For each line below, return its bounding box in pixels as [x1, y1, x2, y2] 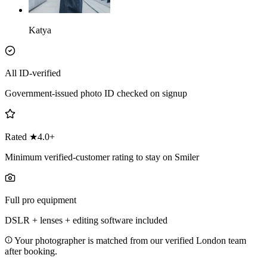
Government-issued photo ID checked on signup [5, 88, 187, 99]
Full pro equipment [5, 195, 76, 206]
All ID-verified [5, 68, 61, 79]
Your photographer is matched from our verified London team [13, 235, 246, 246]
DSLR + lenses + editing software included [5, 215, 167, 226]
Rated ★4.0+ [5, 132, 55, 142]
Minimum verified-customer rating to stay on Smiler [5, 152, 199, 163]
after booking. [5, 246, 57, 257]
